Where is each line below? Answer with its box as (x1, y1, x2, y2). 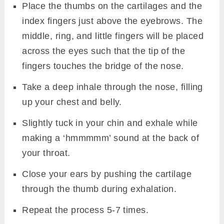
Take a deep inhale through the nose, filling (22, 81, 203, 92)
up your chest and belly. (22, 96, 122, 107)
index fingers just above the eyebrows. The (22, 15, 203, 26)
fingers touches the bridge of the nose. (22, 60, 184, 71)
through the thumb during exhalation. (22, 183, 177, 194)
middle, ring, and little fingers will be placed (22, 30, 204, 41)
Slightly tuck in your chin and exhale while (22, 117, 198, 128)
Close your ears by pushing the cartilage (22, 168, 192, 179)
